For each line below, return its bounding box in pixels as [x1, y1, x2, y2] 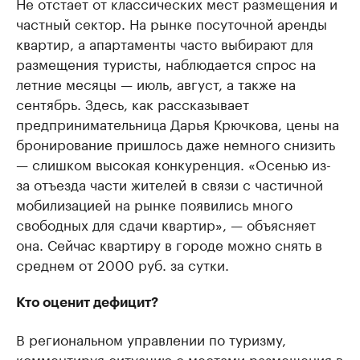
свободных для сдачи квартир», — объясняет [16, 213, 316, 235]
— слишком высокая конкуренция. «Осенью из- [16, 153, 331, 174]
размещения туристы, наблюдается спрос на [16, 52, 316, 74]
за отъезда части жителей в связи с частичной [16, 173, 323, 194]
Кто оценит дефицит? [16, 296, 158, 310]
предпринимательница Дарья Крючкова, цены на [16, 112, 339, 134]
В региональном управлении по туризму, [16, 328, 286, 350]
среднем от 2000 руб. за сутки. [16, 253, 229, 275]
